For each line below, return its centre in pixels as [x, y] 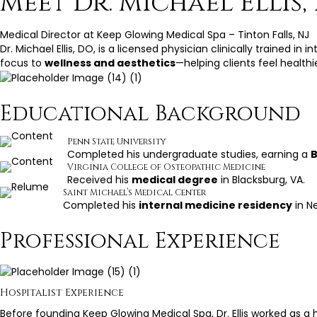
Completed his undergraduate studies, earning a [189, 155]
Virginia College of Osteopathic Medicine [166, 167]
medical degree [175, 180]
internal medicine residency [215, 206]
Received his [99, 180]
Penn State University [116, 142]
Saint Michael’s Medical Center [134, 193]
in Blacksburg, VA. [261, 180]
